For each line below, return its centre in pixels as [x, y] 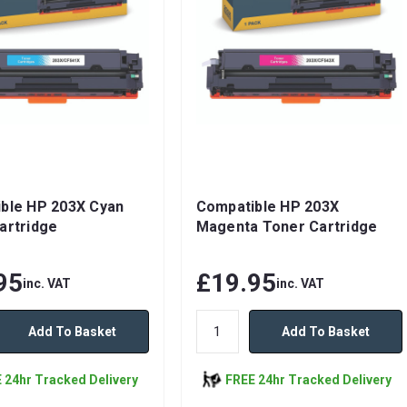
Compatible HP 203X [267, 207]
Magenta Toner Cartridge [287, 227]
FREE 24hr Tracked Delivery [308, 379]
